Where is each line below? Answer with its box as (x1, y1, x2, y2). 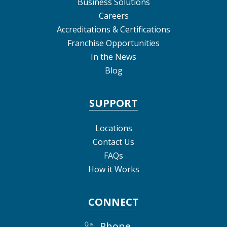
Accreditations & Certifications (57, 24, 170, 35)
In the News (91, 51, 136, 62)
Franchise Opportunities (67, 37, 160, 49)
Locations (95, 123, 132, 134)
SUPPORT (89, 96, 138, 110)
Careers (98, 10, 129, 21)
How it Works (88, 164, 139, 175)
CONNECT (88, 195, 139, 209)
